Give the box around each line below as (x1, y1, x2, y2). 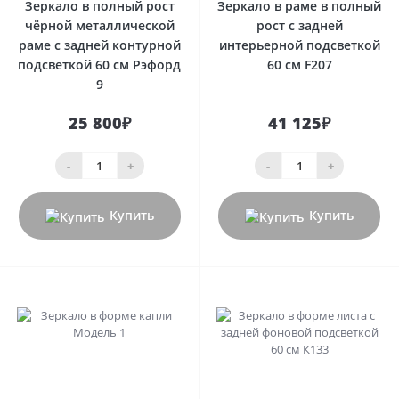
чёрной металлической (24, 17, 175, 35)
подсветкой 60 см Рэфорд (18, 56, 181, 74)
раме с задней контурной (18, 37, 181, 54)
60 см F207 (266, 56, 332, 74)
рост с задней (256, 17, 343, 35)
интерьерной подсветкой (218, 37, 380, 54)
